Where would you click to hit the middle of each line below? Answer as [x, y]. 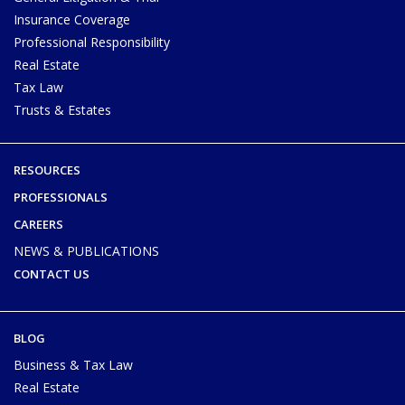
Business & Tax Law [73, 364]
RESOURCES [47, 170]
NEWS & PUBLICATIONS [86, 250]
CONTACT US [52, 273]
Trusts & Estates [62, 109]
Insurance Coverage [72, 19]
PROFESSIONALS [61, 197]
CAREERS [38, 224]
